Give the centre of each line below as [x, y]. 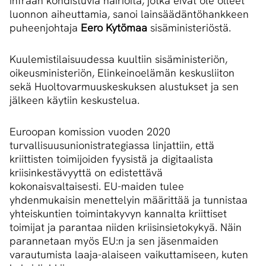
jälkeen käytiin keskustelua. [75, 100]
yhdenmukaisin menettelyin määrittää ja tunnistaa [129, 200]
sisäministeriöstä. [189, 28]
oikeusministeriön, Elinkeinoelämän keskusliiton [122, 73]
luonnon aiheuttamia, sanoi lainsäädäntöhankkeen [129, 14]
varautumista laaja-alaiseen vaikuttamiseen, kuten [129, 255]
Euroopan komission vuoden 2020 [90, 132]
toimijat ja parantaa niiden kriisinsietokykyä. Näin [126, 227]
